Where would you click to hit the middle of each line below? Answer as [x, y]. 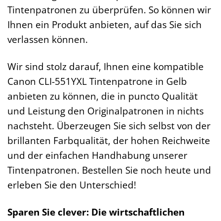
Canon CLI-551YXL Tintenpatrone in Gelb [97, 81]
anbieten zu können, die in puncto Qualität [103, 96]
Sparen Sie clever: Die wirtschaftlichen [96, 212]
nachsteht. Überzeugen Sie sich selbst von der [109, 126]
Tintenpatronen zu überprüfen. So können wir [109, 10]
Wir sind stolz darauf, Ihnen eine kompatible [106, 67]
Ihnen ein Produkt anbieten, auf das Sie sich [105, 25]
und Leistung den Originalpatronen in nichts [106, 111]
